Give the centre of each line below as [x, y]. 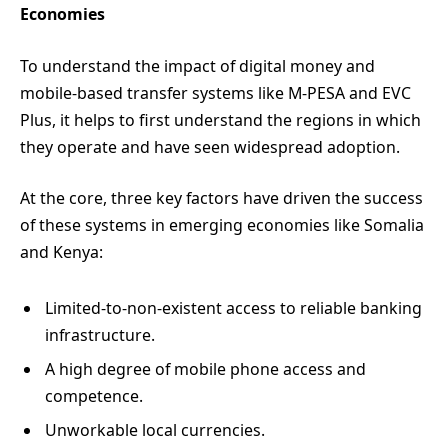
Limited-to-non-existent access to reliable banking [233, 307]
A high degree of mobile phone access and [205, 368]
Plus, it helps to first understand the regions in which [220, 119]
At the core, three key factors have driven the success [221, 198]
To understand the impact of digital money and [197, 65]
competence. [94, 395]
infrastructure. [100, 334]
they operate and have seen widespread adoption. [210, 146]
